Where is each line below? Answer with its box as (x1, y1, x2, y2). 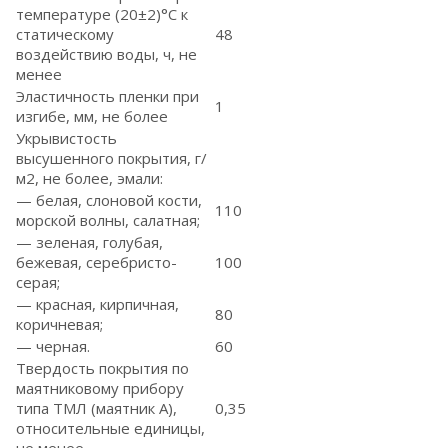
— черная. (16, 336, 90, 356)
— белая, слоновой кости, (16, 190, 202, 210)
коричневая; (16, 314, 103, 334)
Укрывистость (16, 128, 117, 148)
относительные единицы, (16, 418, 205, 438)
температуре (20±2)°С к (16, 4, 188, 24)
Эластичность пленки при (16, 86, 199, 106)
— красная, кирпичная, (16, 294, 179, 314)
